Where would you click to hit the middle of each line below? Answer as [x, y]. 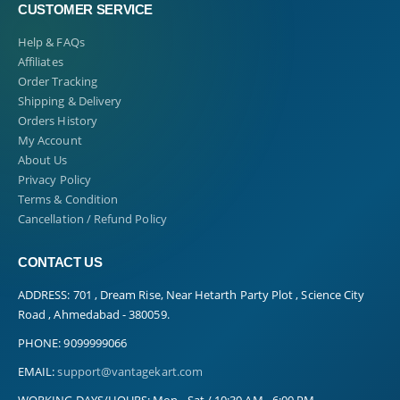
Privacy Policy [54, 180]
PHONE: [40, 342]
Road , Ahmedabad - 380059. [94, 314]
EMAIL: [37, 371]
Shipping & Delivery [70, 101]
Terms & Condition [68, 200]
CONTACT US [60, 263]
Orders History [58, 121]
